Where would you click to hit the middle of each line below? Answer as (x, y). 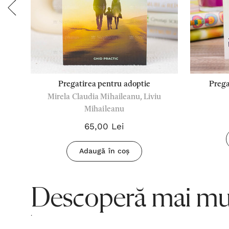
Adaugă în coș (104, 151)
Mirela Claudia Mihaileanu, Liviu (104, 97)
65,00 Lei (104, 126)
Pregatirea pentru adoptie (104, 84)
